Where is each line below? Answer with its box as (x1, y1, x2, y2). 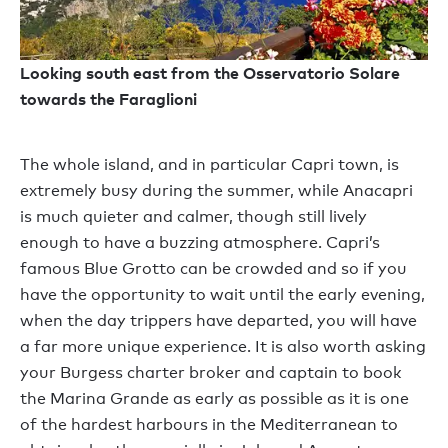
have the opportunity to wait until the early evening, (20, 285, 425, 305)
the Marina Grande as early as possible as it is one (20, 389, 409, 409)
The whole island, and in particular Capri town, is (20, 155, 399, 175)
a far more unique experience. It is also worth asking (20, 337, 426, 357)
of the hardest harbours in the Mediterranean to (20, 415, 398, 435)
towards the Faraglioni (20, 89, 197, 110)
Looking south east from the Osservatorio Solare (20, 63, 400, 84)
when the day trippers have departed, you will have (20, 311, 417, 331)
